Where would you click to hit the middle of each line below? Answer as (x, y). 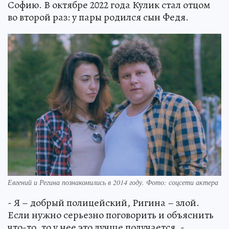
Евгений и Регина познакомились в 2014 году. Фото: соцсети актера (113, 182)
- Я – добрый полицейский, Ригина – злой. (104, 203)
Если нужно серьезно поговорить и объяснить (111, 215)
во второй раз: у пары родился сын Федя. (98, 17)
